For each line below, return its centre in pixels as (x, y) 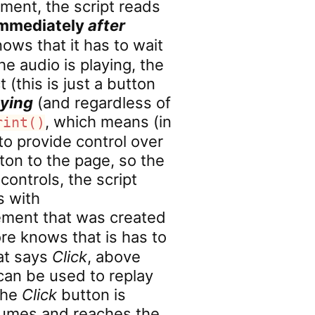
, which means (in (109, 122)
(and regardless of (102, 103)
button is (92, 295)
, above (114, 257)
